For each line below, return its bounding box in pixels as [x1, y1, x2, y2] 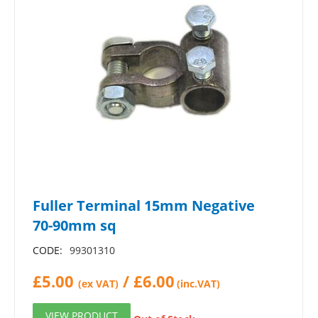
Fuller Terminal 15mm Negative [33, 196, 255, 215]
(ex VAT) [78, 277, 119, 290]
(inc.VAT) [177, 277, 220, 290]
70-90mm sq [33, 216, 116, 235]
